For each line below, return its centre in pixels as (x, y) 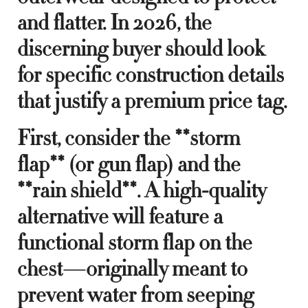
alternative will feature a (120, 216)
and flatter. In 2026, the (114, 22)
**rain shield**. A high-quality (142, 190)
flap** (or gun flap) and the (129, 164)
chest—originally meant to (132, 268)
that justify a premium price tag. (152, 101)
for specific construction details (151, 75)
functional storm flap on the (135, 242)
